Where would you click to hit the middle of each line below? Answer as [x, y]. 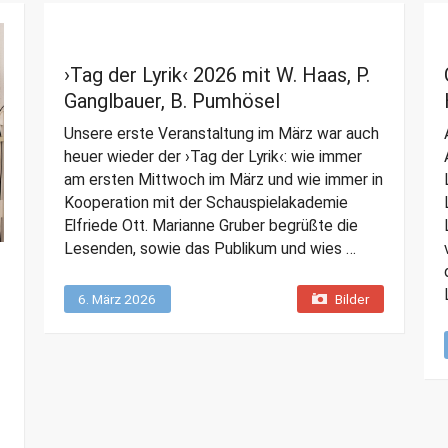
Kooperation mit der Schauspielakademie [205, 202]
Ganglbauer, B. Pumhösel [171, 100]
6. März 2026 [116, 298]
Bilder [351, 298]
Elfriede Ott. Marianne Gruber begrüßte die [210, 225]
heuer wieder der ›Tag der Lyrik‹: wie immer [212, 156]
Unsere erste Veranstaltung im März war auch [221, 133]
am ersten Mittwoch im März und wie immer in [223, 179]
